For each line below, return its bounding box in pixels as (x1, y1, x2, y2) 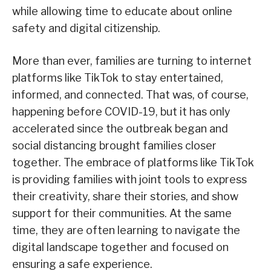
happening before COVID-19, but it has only (12, 105, 230, 119)
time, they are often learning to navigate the (12, 224, 240, 237)
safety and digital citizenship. (12, 22, 160, 35)
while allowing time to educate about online (12, 5, 232, 18)
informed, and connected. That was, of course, (12, 88, 249, 102)
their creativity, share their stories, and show (12, 190, 238, 203)
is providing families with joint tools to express (12, 173, 247, 186)
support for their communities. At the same (12, 207, 232, 220)
